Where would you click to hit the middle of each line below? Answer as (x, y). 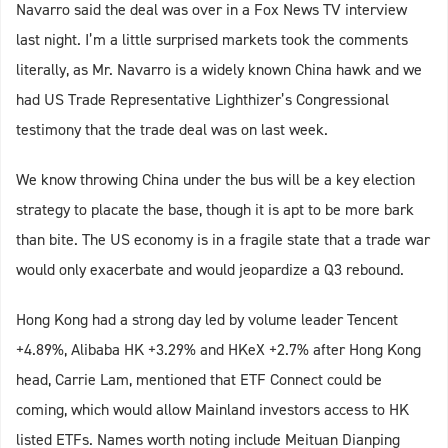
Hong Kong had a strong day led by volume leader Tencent (207, 319)
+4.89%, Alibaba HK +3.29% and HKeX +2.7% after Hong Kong (218, 349)
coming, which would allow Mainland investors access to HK (212, 409)
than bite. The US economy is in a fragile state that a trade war (223, 239)
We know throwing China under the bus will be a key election (215, 179)
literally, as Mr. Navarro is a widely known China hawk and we (219, 69)
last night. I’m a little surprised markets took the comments (212, 39)
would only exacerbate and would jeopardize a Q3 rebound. (210, 269)
